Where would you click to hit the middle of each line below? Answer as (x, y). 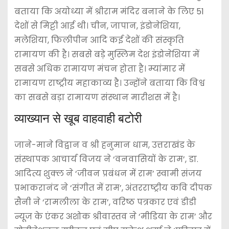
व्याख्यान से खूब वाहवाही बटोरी (78, 119)
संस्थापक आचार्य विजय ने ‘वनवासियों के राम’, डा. (106, 159)
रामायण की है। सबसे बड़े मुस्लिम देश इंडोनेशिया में (107, 54)
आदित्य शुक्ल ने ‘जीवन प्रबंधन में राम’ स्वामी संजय (108, 174)
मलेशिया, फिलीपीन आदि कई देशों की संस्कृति (99, 40)
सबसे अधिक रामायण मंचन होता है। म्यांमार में (99, 68)
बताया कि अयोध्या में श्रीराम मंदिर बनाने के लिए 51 (109, 11)
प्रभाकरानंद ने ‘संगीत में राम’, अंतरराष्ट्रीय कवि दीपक (113, 188)
